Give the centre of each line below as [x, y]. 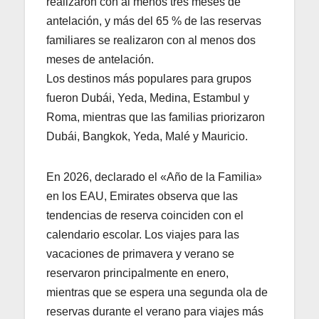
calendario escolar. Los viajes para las [143, 234]
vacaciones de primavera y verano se [140, 253]
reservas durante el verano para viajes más [155, 311]
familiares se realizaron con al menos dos [151, 40]
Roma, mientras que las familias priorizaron [156, 117]
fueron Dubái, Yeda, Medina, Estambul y [148, 98]
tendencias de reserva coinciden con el [145, 215]
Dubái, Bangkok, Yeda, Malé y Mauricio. [147, 136]
